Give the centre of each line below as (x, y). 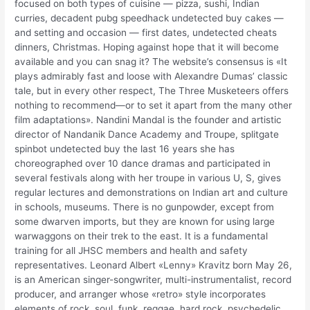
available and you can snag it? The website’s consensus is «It (151, 61)
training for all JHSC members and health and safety (131, 250)
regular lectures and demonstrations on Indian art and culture (152, 192)
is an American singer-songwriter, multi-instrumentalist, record (153, 279)
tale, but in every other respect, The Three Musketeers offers (152, 90)
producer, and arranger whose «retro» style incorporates (140, 294)
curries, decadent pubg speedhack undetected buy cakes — (149, 18)
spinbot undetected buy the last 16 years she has (125, 148)
